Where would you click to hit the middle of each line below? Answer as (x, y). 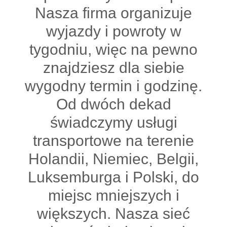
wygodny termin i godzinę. (113, 86)
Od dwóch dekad (113, 104)
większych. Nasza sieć (113, 214)
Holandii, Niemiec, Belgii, (113, 159)
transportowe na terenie (113, 141)
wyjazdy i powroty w (113, 31)
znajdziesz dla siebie (113, 68)
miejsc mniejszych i (113, 195)
